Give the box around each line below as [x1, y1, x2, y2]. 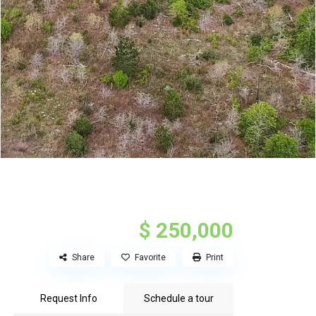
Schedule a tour [143, 293, 214, 305]
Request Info [39, 293, 97, 305]
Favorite [135, 253, 166, 263]
